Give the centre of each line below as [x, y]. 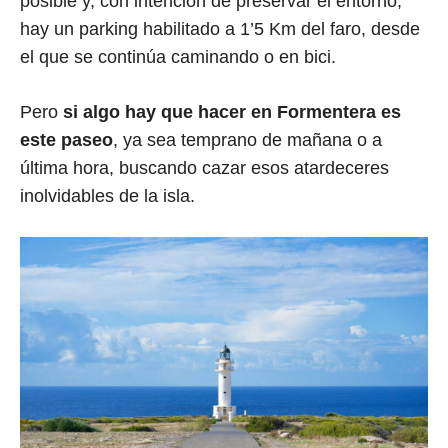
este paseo [66, 140]
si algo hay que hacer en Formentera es [232, 112]
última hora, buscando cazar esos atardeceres [204, 168]
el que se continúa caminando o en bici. [178, 57]
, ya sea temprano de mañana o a [247, 140]
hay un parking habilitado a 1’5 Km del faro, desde [220, 29]
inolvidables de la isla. [107, 196]
